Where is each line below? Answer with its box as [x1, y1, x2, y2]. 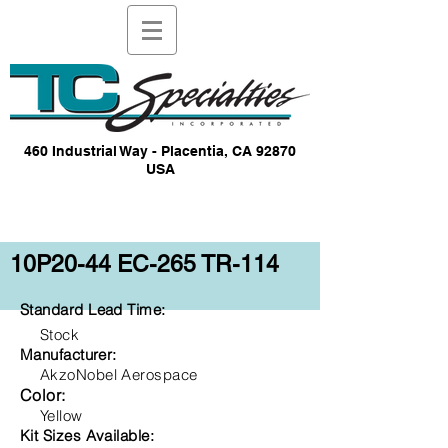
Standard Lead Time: [20, 300, 166, 319]
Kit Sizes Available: [20, 426, 154, 445]
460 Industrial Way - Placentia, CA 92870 [24, 143, 296, 159]
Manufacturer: [20, 345, 117, 364]
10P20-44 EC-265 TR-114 [10, 251, 279, 277]
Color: [20, 385, 66, 405]
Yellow [40, 406, 83, 425]
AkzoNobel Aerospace [40, 365, 198, 384]
